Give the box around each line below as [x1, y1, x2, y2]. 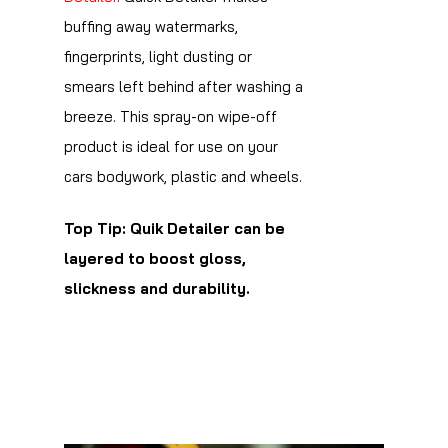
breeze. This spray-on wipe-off [64, 106, 277, 126]
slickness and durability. [64, 279, 250, 299]
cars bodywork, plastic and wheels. [64, 166, 302, 186]
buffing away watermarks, [64, 16, 238, 36]
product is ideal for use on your [64, 136, 278, 156]
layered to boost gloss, [64, 249, 246, 269]
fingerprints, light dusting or [64, 46, 252, 66]
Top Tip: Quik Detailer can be [64, 219, 285, 239]
